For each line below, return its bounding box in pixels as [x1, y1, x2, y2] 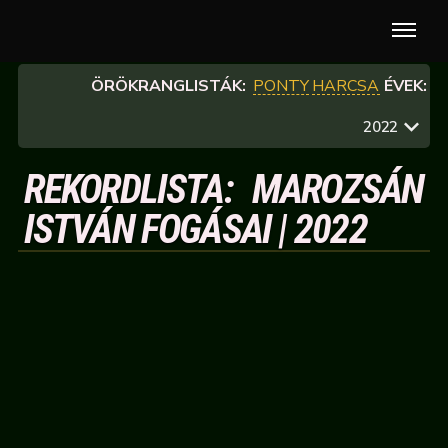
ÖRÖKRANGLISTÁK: [91, 75, 247, 97]
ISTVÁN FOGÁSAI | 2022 [24, 205, 367, 253]
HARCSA [312, 75, 380, 97]
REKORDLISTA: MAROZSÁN [24, 165, 424, 213]
